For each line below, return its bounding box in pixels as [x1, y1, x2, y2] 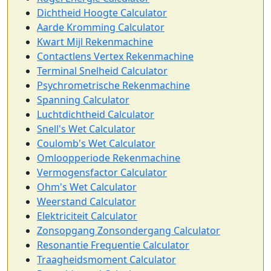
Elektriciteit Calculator [37, 209, 137, 223]
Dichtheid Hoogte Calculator [37, 6, 167, 20]
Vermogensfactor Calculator [37, 166, 167, 180]
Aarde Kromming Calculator [37, 21, 165, 34]
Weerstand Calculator [37, 195, 136, 209]
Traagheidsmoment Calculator [37, 253, 176, 267]
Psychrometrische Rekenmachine [37, 79, 190, 93]
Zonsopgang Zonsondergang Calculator [37, 224, 220, 238]
